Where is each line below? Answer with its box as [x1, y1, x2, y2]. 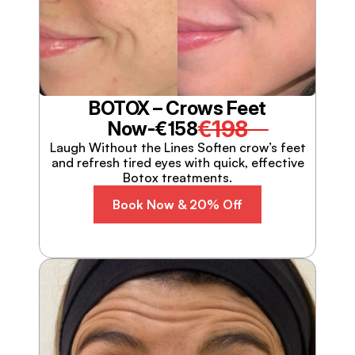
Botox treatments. [123, 170, 232, 185]
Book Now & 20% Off [113, 196, 242, 212]
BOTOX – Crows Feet [89, 97, 266, 120]
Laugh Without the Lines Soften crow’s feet [49, 139, 306, 155]
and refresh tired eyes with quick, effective [51, 155, 304, 170]
